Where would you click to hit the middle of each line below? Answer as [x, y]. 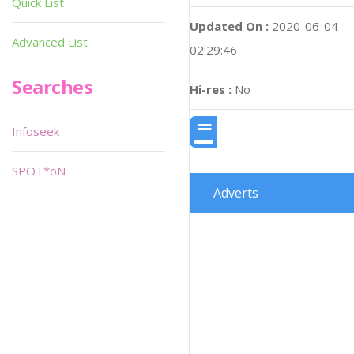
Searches [53, 87]
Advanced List [50, 42]
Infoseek [36, 131]
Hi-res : [211, 89]
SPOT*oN [39, 171]
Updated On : [229, 26]
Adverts [236, 193]
